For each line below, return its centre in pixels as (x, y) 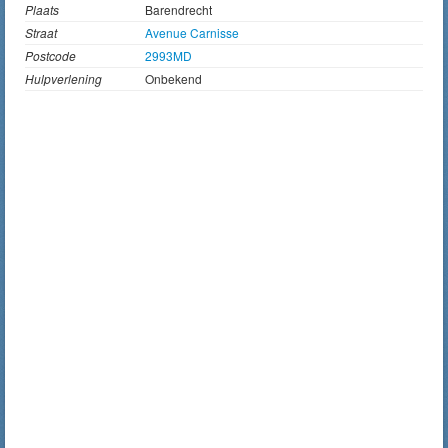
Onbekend (173, 78)
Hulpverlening (63, 78)
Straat (41, 32)
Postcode (50, 55)
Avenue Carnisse (192, 32)
